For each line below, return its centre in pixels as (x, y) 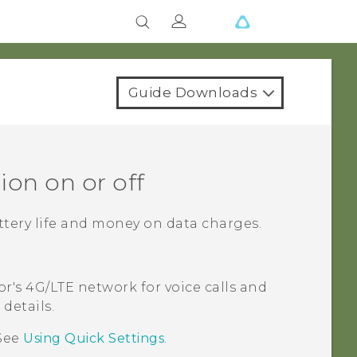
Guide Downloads (192, 92)
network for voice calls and (171, 288)
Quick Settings (115, 339)
